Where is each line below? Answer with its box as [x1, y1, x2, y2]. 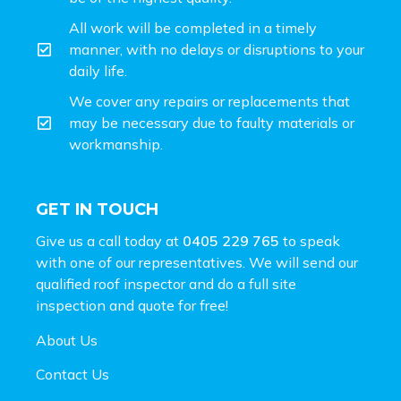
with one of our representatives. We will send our [36, 253, 358, 272]
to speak [279, 232, 340, 251]
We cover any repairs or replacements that [69, 92, 351, 111]
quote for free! [138, 296, 228, 315]
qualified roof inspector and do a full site [36, 275, 296, 294]
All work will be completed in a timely [69, 19, 318, 38]
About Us [36, 331, 98, 350]
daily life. [69, 62, 128, 81]
